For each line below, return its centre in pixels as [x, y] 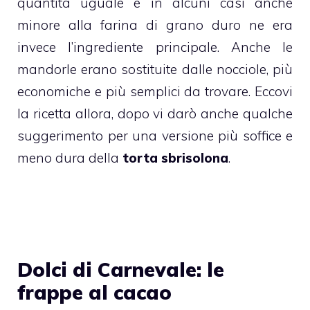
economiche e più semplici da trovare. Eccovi [155, 91]
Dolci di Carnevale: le [121, 269]
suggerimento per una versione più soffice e [155, 136]
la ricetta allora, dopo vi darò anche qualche [155, 113]
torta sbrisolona [175, 158]
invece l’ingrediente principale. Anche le [155, 47]
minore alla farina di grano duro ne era [155, 25]
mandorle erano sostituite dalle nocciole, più [155, 69]
